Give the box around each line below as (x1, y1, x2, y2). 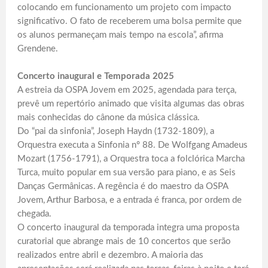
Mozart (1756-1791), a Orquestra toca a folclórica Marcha (17, 154, 245, 163)
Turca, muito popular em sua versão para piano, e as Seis (17, 167, 236, 177)
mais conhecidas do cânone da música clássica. (17, 112, 200, 122)
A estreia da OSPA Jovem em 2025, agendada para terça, (17, 85, 236, 95)
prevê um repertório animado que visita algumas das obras (17, 99, 245, 108)
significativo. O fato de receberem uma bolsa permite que (17, 16, 242, 26)
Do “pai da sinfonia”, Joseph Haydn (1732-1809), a (17, 126, 214, 136)
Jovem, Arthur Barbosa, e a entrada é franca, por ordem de (17, 195, 242, 205)
